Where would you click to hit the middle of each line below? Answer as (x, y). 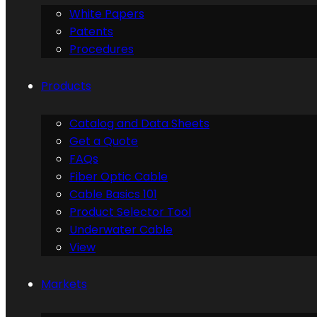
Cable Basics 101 (113, 194)
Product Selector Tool (130, 212)
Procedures (102, 49)
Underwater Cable (121, 230)
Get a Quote (104, 141)
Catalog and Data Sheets (139, 123)
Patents (91, 31)
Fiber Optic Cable (119, 177)
